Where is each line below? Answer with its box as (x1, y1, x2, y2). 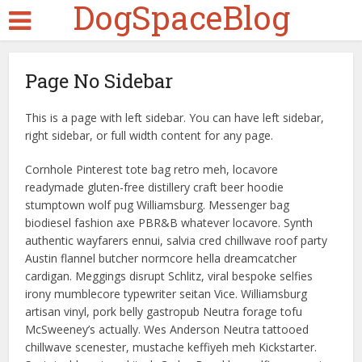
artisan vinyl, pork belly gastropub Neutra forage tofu (25, 304, 303, 319)
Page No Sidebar (25, 68, 174, 94)
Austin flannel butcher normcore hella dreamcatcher (25, 250, 297, 266)
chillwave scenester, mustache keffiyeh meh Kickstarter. (25, 339, 318, 355)
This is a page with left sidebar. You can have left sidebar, (25, 110, 325, 125)
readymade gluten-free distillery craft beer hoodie (25, 179, 284, 195)
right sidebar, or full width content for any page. (25, 128, 274, 143)
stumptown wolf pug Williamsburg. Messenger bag (25, 197, 290, 213)
